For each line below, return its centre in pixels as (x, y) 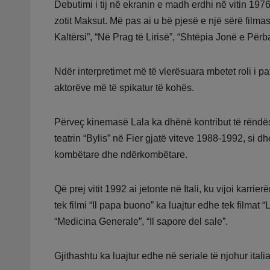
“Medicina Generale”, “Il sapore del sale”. (141, 222)
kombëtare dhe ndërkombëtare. (121, 155)
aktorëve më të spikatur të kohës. (124, 88)
